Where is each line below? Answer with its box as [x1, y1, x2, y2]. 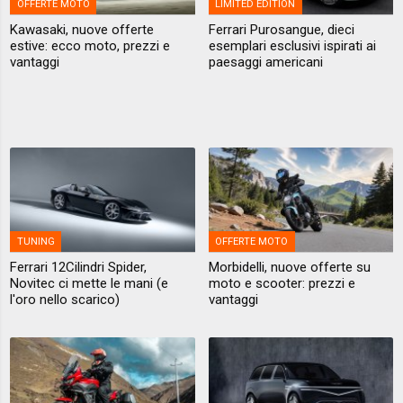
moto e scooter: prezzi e [208, 275, 355, 292]
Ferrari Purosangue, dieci [208, 22, 354, 39]
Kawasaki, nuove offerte [10, 22, 155, 39]
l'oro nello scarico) [10, 291, 121, 309]
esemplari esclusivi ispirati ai [208, 38, 376, 55]
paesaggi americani [208, 54, 323, 71]
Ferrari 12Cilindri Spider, [10, 259, 148, 276]
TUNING [16, 235, 55, 247]
